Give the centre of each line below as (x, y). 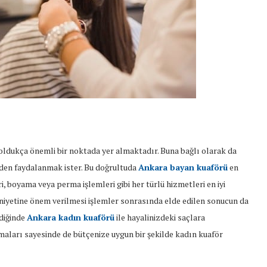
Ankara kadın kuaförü (71, 217)
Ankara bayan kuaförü (183, 167)
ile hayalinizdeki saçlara (160, 217)
